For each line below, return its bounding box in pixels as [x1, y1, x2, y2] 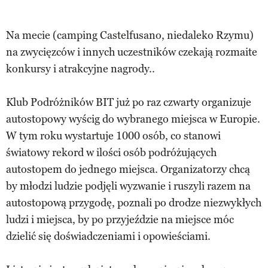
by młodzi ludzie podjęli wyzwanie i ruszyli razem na [6, 179, 251, 193]
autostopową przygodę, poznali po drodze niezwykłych [6, 196, 261, 210]
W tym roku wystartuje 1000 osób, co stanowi [6, 129, 221, 143]
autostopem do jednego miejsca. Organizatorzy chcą [6, 163, 250, 176]
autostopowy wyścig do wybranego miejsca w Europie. [6, 112, 260, 126]
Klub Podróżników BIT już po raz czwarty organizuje [6, 96, 251, 109]
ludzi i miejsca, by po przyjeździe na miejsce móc [6, 213, 234, 227]
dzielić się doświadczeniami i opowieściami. [6, 230, 211, 243]
